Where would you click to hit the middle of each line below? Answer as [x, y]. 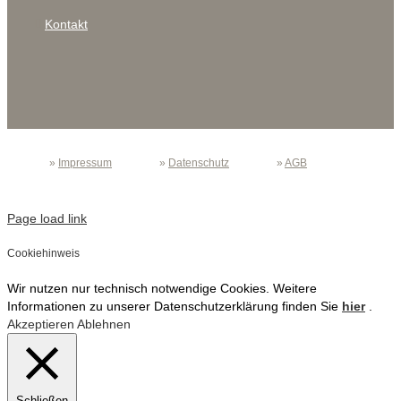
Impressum [85, 163]
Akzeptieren [41, 324]
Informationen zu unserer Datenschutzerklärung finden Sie [175, 307]
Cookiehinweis [43, 254]
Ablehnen [104, 324]
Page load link [47, 218]
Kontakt [66, 24]
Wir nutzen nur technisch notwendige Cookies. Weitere [162, 289]
